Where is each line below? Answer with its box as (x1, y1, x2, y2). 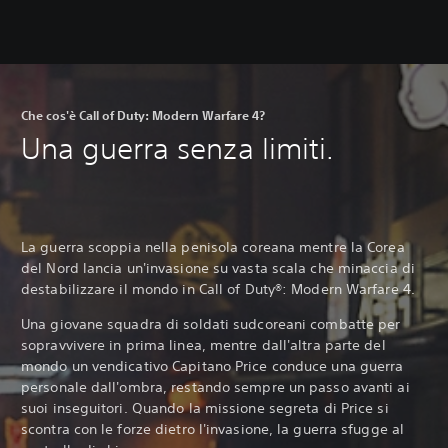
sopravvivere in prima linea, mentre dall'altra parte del (21, 335, 386, 354)
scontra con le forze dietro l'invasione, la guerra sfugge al (21, 419, 405, 438)
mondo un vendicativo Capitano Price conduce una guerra (21, 356, 404, 375)
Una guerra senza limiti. (21, 130, 335, 166)
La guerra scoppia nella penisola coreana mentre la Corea (21, 237, 405, 256)
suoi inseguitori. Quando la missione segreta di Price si (21, 398, 389, 417)
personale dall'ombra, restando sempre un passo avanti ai (21, 377, 410, 396)
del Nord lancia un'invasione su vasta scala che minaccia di (21, 258, 415, 277)
